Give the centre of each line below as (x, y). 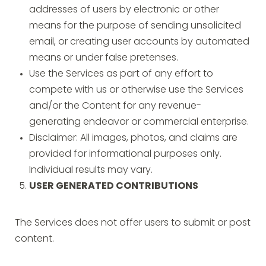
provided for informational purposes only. (125, 154)
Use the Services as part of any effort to (121, 74)
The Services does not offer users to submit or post (133, 223)
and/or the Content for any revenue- (115, 106)
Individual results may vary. (91, 170)
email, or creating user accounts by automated (139, 42)
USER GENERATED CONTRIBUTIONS (114, 186)
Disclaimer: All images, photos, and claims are (133, 138)
